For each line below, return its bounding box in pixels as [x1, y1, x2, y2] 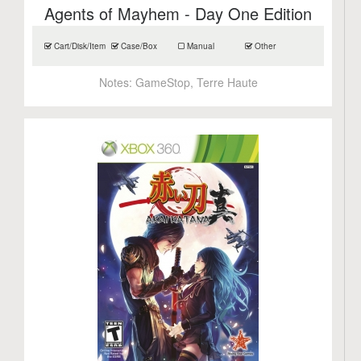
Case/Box [118, 40, 158, 52]
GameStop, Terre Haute [135, 74, 258, 90]
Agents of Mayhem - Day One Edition [44, 2, 313, 25]
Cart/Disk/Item [52, 40, 106, 52]
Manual [185, 40, 215, 52]
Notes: [98, 74, 135, 90]
